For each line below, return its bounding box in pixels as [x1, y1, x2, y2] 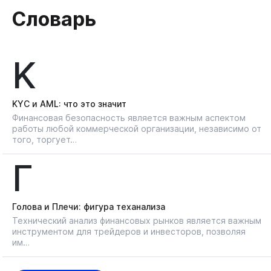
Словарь [11, 7, 96, 31]
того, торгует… [12, 134, 77, 145]
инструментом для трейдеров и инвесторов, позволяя [12, 226, 246, 237]
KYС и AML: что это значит [12, 98, 126, 109]
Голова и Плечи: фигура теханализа [12, 201, 165, 212]
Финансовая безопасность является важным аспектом [12, 112, 246, 123]
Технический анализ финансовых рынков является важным [12, 215, 261, 226]
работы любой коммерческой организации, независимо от [12, 123, 261, 134]
